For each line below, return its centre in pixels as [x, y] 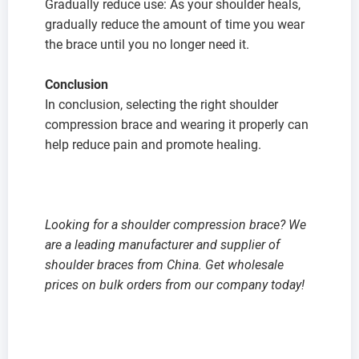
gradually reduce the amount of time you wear [175, 24]
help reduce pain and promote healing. [153, 144]
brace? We [276, 224]
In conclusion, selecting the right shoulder [161, 104]
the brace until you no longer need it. [147, 44]
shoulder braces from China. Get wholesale [164, 264]
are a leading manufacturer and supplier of [162, 244]
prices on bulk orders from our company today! [175, 284]
